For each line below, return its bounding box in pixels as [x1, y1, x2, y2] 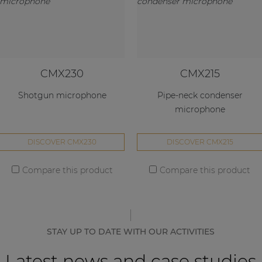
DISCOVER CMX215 [166, 137, 233, 147]
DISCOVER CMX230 [27, 137, 97, 147]
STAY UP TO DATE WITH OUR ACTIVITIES [47, 226, 215, 237]
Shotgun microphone [18, 90, 106, 101]
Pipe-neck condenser [157, 90, 243, 101]
